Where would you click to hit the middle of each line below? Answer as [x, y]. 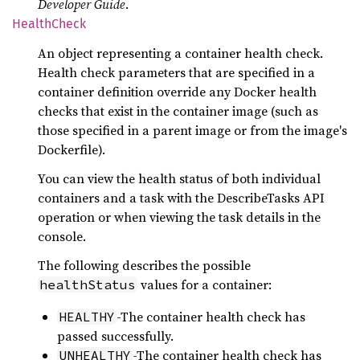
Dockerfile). [72, 149]
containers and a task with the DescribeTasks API [181, 198]
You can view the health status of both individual [179, 178]
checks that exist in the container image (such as [178, 111]
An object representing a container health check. [180, 53]
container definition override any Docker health [177, 92]
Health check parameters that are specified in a [176, 72]
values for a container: [205, 284]
